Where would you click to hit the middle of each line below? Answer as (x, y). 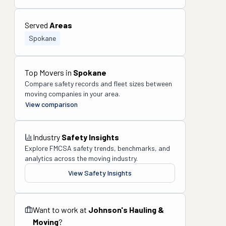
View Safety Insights (100, 173)
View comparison (51, 104)
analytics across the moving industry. (81, 158)
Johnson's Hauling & (126, 210)
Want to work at (61, 210)
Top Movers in (49, 72)
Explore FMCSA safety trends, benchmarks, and (97, 148)
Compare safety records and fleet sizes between (98, 83)
